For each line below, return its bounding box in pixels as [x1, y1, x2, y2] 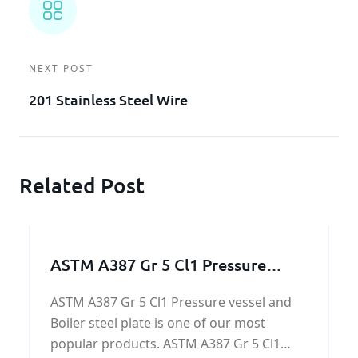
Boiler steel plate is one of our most [50, 314, 265, 332]
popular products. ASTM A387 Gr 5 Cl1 [50, 335, 280, 353]
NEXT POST [29, 62, 93, 76]
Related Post [19, 172, 145, 199]
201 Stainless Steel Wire [29, 90, 188, 109]
